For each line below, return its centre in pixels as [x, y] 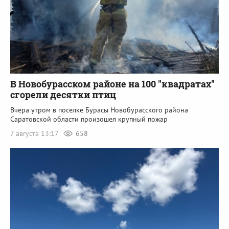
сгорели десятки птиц [63, 95]
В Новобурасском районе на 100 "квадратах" [112, 84]
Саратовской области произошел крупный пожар [89, 119]
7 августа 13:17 [35, 134]
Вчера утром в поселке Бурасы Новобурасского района [99, 110]
